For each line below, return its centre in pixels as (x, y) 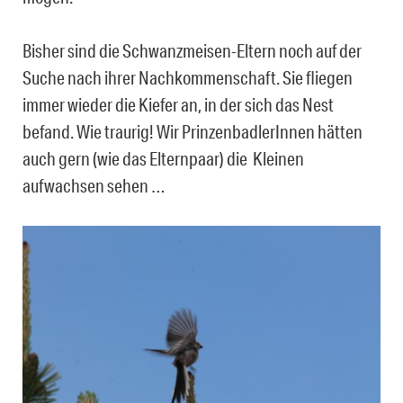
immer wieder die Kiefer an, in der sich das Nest (178, 105)
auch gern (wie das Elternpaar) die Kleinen (163, 159)
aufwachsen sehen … (94, 186)
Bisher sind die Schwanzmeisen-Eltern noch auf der (192, 51)
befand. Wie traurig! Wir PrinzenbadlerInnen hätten (193, 132)
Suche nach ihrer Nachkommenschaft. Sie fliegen (188, 78)
